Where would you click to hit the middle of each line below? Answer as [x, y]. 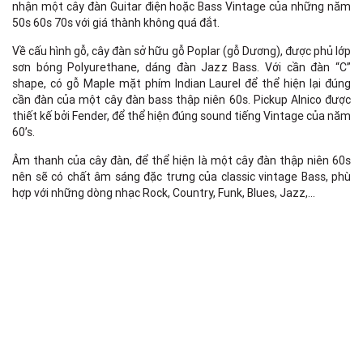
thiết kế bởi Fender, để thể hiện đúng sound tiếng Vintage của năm [181, 116]
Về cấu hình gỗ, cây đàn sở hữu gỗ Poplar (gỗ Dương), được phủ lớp [181, 51]
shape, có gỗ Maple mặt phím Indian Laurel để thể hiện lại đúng [181, 84]
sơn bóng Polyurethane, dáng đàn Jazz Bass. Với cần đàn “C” [181, 68]
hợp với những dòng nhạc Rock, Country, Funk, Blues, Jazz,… [164, 193]
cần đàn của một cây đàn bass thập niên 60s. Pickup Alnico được [181, 100]
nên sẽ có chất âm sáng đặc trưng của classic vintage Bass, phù [181, 177]
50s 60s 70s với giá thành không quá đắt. [116, 23]
